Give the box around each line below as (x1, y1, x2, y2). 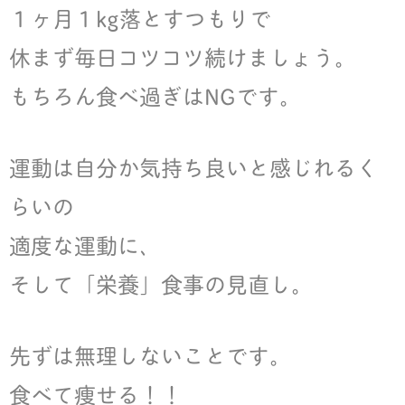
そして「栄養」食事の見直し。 (9, 267, 313, 300)
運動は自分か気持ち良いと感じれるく (9, 150, 378, 184)
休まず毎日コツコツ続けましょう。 (9, 40, 356, 73)
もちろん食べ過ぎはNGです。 (9, 79, 301, 112)
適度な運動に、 (9, 228, 161, 261)
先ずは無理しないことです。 (9, 338, 291, 372)
